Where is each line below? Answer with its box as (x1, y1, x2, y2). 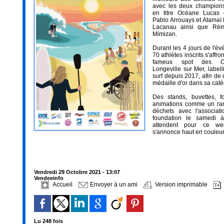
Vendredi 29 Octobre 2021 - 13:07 (34, 169, 120, 175)
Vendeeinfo (34, 175, 63, 181)
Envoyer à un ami (88, 181, 137, 188)
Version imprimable (153, 181, 207, 188)
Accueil (50, 181, 72, 188)
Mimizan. (152, 30, 177, 37)
